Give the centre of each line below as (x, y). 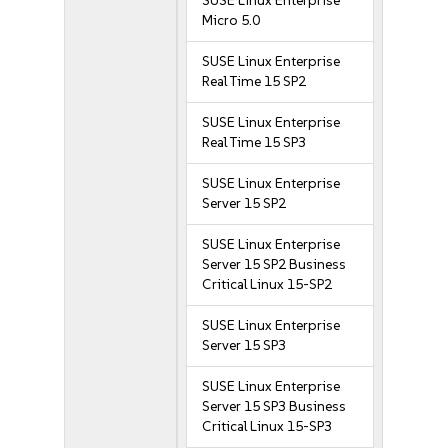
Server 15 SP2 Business (274, 264)
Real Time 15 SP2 (254, 81)
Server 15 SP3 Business (274, 406)
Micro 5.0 (231, 20)
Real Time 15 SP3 (254, 142)
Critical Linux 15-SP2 (267, 284)
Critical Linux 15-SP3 (267, 426)
